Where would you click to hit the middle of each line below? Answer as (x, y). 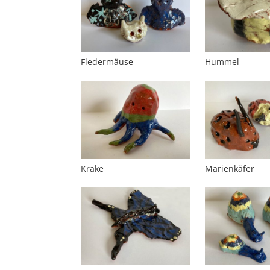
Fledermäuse (107, 62)
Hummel (222, 62)
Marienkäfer (229, 168)
